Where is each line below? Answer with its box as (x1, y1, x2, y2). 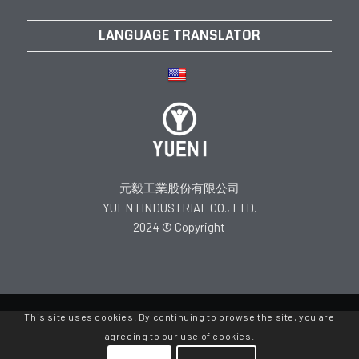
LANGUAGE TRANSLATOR (98, 26, 260, 46)
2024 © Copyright (133, 219, 226, 234)
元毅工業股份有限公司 (119, 181, 240, 195)
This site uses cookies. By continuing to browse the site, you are (24, 311, 335, 323)
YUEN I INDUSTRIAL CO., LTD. (102, 200, 256, 215)
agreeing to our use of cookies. (104, 330, 255, 342)
